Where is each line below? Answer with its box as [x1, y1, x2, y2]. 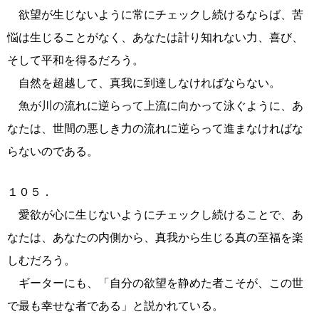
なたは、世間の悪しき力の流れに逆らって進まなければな [7, 122, 303, 135]
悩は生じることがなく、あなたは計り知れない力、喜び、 [7, 31, 303, 43]
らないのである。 [7, 145, 98, 157]
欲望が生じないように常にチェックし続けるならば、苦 [7, 9, 303, 21]
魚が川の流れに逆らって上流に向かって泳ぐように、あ [7, 100, 303, 112]
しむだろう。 [7, 254, 75, 266]
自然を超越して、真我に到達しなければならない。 [7, 77, 281, 89]
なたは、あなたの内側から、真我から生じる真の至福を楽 [7, 231, 303, 244]
